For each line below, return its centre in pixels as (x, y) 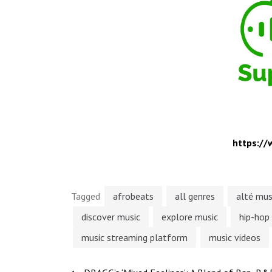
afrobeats (133, 196)
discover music (111, 216)
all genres (195, 196)
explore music (190, 216)
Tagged (87, 196)
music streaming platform (134, 237)
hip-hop (254, 216)
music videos (235, 237)
